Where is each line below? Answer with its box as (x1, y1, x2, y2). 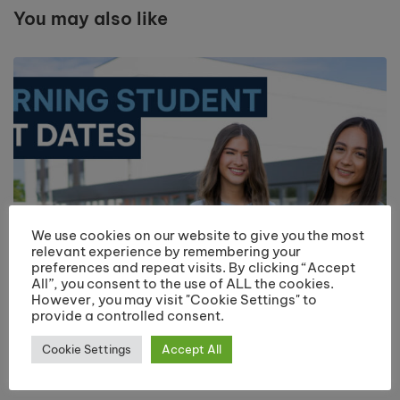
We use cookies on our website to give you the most (31, 226, 364, 244)
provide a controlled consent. (31, 306, 224, 324)
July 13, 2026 (13, 346, 92, 363)
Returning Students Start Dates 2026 (13, 320, 272, 338)
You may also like (13, 6, 168, 29)
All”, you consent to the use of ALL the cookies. (31, 274, 334, 292)
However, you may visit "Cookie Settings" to (31, 290, 317, 308)
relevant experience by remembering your (31, 242, 301, 260)
